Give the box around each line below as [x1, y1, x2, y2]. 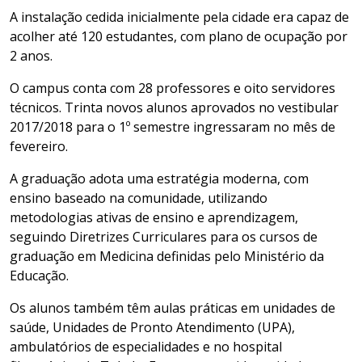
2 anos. [10, 47, 53, 65]
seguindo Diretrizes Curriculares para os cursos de [10, 228, 318, 246]
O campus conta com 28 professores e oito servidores [10, 79, 335, 98]
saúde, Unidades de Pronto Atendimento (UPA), [10, 318, 295, 337]
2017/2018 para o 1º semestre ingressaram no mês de [10, 118, 335, 137]
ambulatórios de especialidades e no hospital [10, 338, 282, 356]
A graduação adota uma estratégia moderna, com [10, 170, 309, 188]
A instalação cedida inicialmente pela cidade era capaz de [10, 8, 349, 27]
